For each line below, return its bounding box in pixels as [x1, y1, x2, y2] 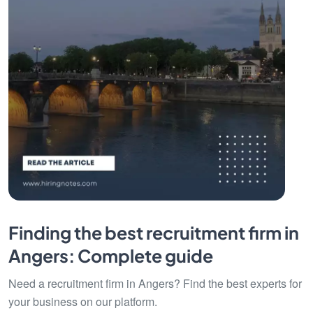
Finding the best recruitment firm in [8, 221, 299, 244]
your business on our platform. [8, 293, 157, 310]
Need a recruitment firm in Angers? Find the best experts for [8, 275, 302, 291]
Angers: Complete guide [8, 245, 213, 267]
